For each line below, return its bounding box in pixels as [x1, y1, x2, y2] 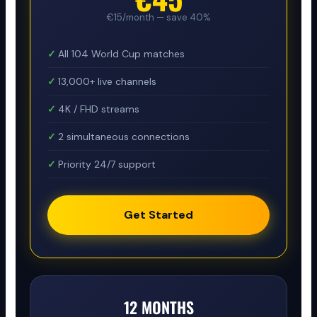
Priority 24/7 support [58, 157, 156, 171]
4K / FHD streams [58, 102, 140, 115]
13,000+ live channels [58, 74, 157, 88]
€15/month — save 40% [106, 11, 211, 23]
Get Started [124, 207, 193, 222]
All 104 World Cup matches [58, 47, 185, 60]
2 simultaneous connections [58, 129, 190, 143]
